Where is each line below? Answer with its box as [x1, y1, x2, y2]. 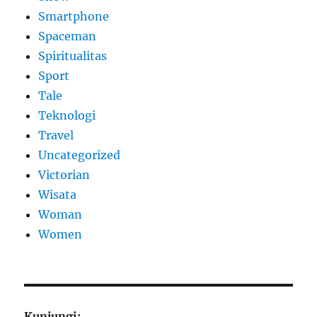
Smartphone [38, 8, 110, 23]
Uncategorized [38, 147, 121, 162]
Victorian [38, 167, 91, 182]
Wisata [38, 187, 77, 202]
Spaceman [38, 28, 97, 43]
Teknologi [38, 108, 96, 122]
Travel [38, 127, 74, 142]
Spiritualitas [38, 48, 108, 63]
